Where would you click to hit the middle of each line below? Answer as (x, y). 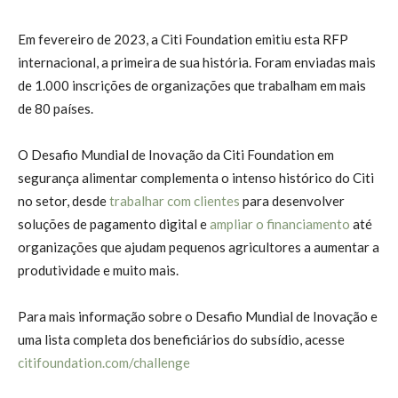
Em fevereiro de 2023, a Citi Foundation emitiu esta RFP (183, 39)
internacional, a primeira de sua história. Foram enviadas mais (197, 62)
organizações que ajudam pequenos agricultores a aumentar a (199, 247)
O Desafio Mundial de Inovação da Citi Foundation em (176, 154)
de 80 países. (56, 108)
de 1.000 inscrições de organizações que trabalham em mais (192, 85)
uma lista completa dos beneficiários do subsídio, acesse (181, 339)
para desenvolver (292, 200)
